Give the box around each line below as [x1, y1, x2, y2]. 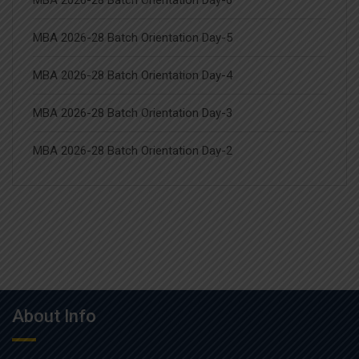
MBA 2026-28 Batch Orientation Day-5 [33, 30, 232, 45]
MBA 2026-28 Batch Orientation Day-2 [33, 143, 232, 158]
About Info [12, 306, 96, 326]
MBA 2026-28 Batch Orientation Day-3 [33, 106, 232, 120]
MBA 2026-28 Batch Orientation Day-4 [33, 68, 232, 83]
